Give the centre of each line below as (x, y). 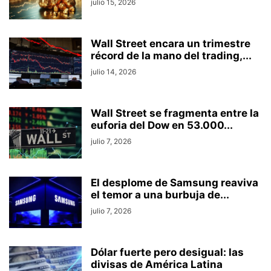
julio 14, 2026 (113, 72)
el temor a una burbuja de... (160, 195)
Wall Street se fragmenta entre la (175, 113)
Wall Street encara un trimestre (171, 44)
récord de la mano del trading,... (171, 56)
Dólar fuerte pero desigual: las (167, 252)
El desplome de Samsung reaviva (175, 183)
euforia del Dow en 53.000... (162, 125)
